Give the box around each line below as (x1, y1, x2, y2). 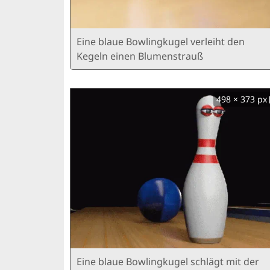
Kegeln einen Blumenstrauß (77, 49, 203, 63)
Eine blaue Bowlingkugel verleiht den (77, 35, 245, 49)
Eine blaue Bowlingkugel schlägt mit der (77, 255, 259, 269)
